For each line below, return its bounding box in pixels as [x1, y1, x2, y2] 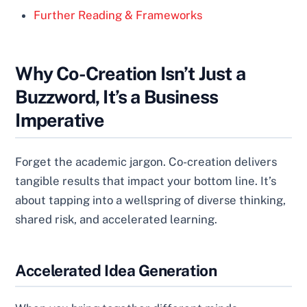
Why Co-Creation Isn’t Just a [15, 62, 245, 84]
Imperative [15, 108, 105, 131]
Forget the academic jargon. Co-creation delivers [15, 155, 278, 169]
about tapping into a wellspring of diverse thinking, [15, 193, 286, 208]
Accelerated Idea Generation [15, 261, 217, 280]
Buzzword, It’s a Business [15, 85, 219, 108]
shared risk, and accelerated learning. [15, 212, 218, 227]
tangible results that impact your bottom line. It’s [15, 174, 277, 188]
